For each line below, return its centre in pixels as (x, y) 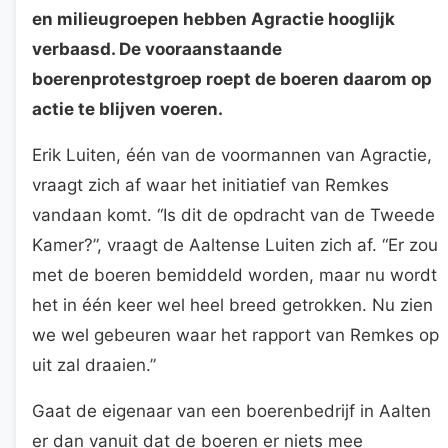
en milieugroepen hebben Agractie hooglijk (213, 18)
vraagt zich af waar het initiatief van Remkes (210, 184)
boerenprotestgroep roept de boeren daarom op (232, 78)
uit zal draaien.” (94, 364)
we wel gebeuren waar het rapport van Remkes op (235, 334)
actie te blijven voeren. (127, 108)
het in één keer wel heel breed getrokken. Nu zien (232, 304)
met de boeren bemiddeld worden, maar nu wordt (234, 274)
